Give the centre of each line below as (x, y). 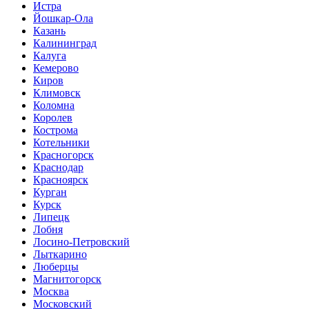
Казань (49, 31)
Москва (51, 291)
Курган (50, 192)
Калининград (65, 43)
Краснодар (58, 167)
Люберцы (56, 267)
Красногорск (63, 155)
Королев (53, 118)
